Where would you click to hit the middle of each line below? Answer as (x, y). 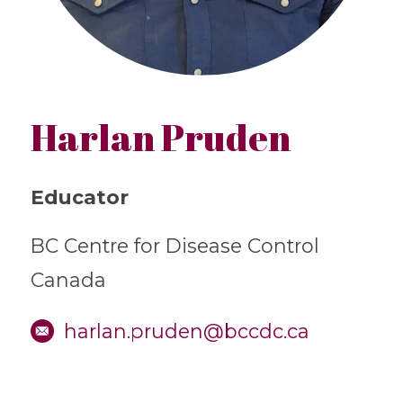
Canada (68, 280)
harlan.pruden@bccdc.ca (186, 331)
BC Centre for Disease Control (175, 246)
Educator (79, 197)
